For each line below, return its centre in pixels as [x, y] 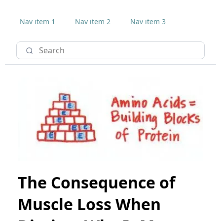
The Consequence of [96, 182]
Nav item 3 [148, 21]
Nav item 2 [93, 21]
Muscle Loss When [89, 204]
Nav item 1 [37, 21]
